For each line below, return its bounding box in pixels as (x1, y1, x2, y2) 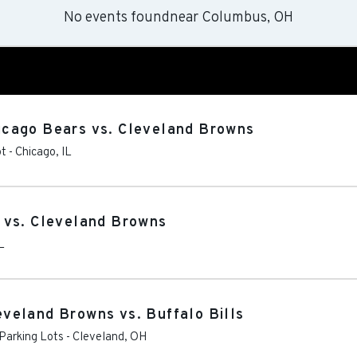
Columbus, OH (202, 9, 293, 27)
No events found (64, 9, 170, 27)
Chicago (15, 145, 56, 160)
